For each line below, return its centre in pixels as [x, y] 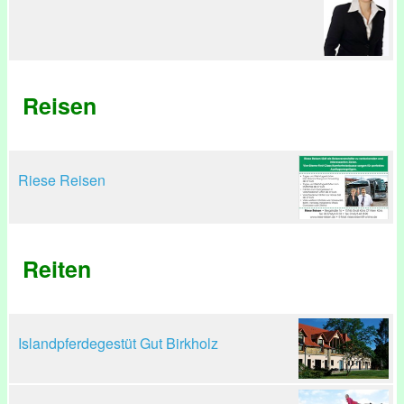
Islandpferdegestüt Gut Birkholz [118, 343]
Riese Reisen [62, 180]
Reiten [57, 269]
